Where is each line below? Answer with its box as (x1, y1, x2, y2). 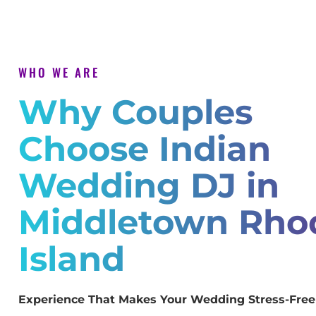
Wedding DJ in (18, 165, 279, 207)
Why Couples (18, 92, 253, 133)
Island (18, 238, 125, 280)
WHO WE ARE (18, 63, 99, 82)
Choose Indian (18, 128, 271, 170)
